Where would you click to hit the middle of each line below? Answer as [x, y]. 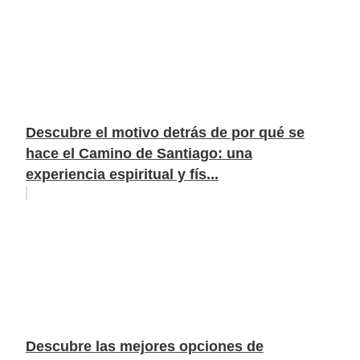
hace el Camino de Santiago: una [139, 154]
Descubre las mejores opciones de [144, 347]
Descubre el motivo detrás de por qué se [165, 133]
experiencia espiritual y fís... [122, 175]
